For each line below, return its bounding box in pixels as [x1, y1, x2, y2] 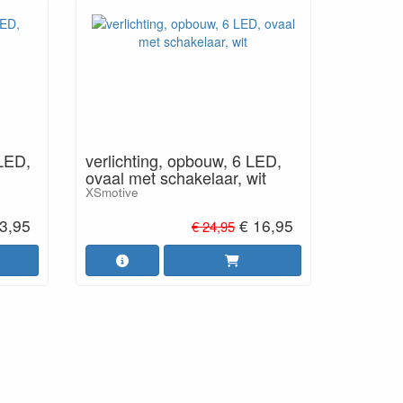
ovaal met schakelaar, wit [85, 165, 266, 189]
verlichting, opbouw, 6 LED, [85, 148, 282, 172]
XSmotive [85, 183, 139, 201]
